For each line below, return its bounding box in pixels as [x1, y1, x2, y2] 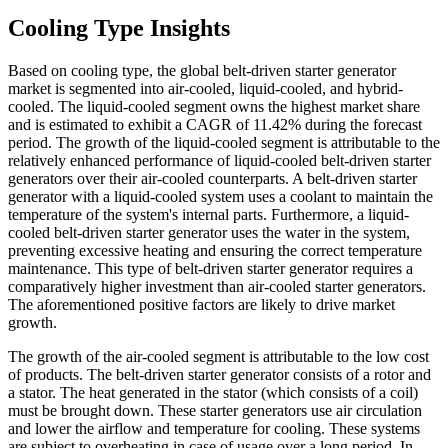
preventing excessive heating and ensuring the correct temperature [8, 242, 422, 260]
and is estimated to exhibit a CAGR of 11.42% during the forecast [8, 116, 422, 134]
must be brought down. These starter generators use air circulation [8, 402, 422, 420]
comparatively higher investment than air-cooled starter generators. [8, 278, 426, 296]
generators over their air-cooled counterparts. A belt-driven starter [8, 170, 417, 188]
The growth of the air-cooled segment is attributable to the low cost [8, 348, 429, 366]
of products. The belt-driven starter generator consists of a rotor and [8, 366, 431, 384]
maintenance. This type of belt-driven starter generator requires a [8, 260, 413, 278]
